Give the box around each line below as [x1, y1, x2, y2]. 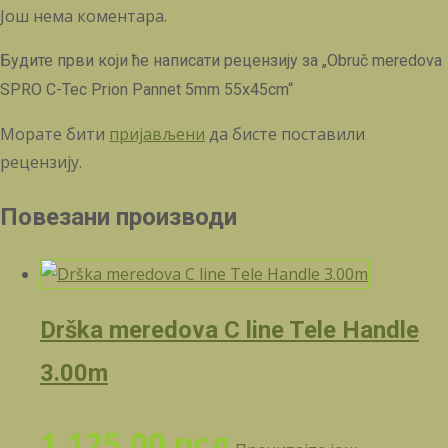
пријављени [109, 122, 205, 145]
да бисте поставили [205, 122, 365, 145]
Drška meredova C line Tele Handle [40, 315, 419, 344]
